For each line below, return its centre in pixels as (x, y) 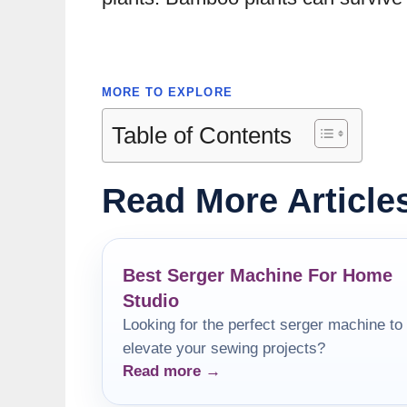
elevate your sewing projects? (224, 348)
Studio (151, 300)
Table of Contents (202, 135)
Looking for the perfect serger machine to (263, 324)
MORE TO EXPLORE (167, 92)
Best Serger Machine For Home (258, 275)
